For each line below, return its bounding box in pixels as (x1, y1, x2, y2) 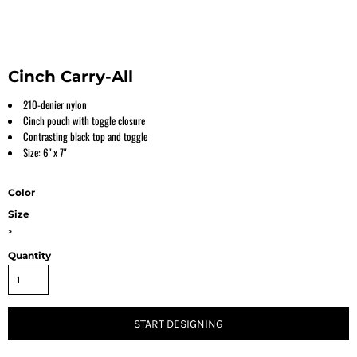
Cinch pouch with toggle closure (23, 112, 145, 128)
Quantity (8, 249, 51, 261)
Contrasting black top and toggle (23, 128, 147, 144)
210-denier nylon (23, 96, 87, 112)
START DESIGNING (134, 317, 223, 331)
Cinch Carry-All (8, 67, 133, 86)
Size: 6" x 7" (23, 144, 66, 160)
